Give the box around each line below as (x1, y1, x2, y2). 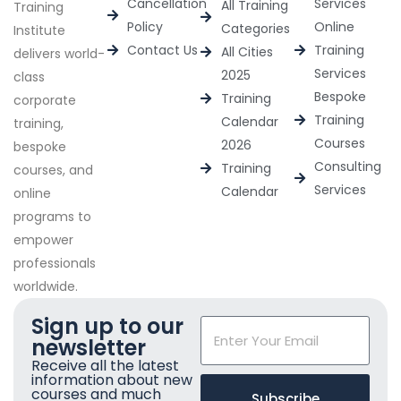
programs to (13, 208, 91, 226)
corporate (13, 91, 76, 110)
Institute (13, 21, 65, 40)
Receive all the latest (31, 355, 179, 377)
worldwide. (13, 277, 78, 296)
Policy (127, 18, 163, 37)
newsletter (31, 333, 146, 363)
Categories (220, 20, 290, 38)
